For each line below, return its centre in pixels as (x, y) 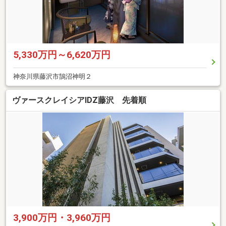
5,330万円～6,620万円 (62, 54)
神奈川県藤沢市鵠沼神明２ (52, 76)
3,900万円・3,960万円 (62, 218)
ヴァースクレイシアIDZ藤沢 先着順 (79, 100)
